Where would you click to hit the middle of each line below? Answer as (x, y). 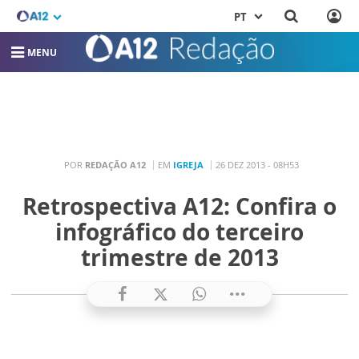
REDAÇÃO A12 (115, 164)
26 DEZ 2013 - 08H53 (257, 164)
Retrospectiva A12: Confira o (179, 206)
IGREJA (188, 164)
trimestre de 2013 (179, 258)
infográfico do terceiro (179, 232)
